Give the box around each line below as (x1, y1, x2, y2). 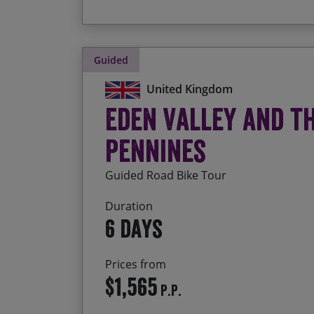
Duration (105, 198, 153, 214)
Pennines (105, 132, 206, 170)
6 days (105, 213, 163, 245)
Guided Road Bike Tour (105, 168, 226, 184)
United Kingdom (146, 81, 233, 97)
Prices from (105, 257, 166, 273)
